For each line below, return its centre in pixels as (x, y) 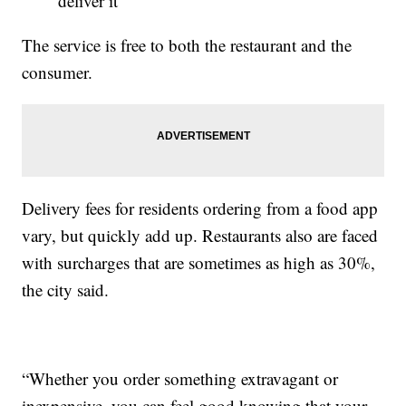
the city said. (66, 290)
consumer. (58, 72)
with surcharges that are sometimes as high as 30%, (199, 263)
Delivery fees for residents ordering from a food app (200, 208)
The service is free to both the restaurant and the (187, 45)
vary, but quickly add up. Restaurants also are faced (200, 236)
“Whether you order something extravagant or (180, 379)
